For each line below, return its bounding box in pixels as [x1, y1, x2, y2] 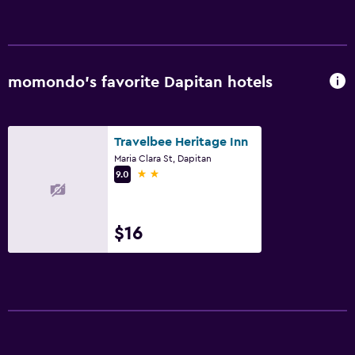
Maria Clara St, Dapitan [114, 153, 212, 163]
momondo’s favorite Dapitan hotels [8, 74, 273, 91]
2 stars [136, 166, 174, 180]
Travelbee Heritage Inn [114, 135, 248, 148]
